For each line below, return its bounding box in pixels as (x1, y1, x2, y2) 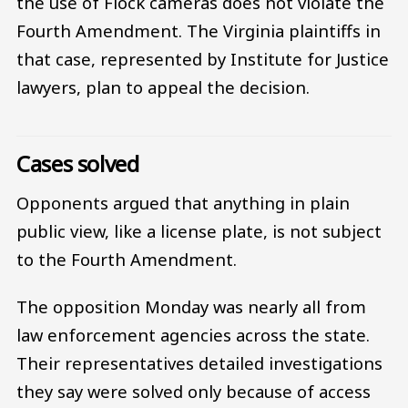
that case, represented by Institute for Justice (16, 46, 389, 70)
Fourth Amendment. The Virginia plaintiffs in (16, 18, 381, 42)
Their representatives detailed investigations (16, 351, 382, 374)
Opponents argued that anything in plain (16, 191, 350, 215)
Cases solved (16, 148, 139, 178)
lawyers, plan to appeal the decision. (16, 75, 310, 98)
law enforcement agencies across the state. (16, 322, 370, 346)
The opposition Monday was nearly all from (16, 294, 366, 318)
